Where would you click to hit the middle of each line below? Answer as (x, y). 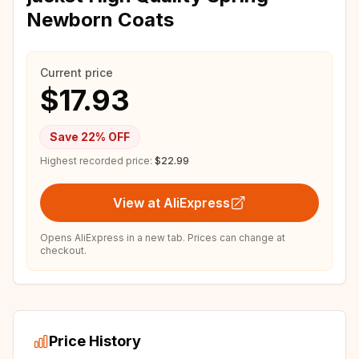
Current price (77, 73)
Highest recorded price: (96, 161)
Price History (95, 341)
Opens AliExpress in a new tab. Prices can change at (163, 238)
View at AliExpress (171, 203)
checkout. (63, 250)
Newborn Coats (100, 20)
